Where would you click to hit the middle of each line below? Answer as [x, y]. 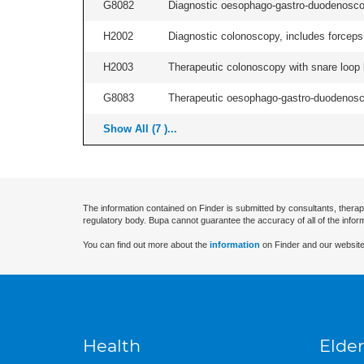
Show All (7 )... [140, 129]
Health [112, 346]
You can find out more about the [146, 245]
